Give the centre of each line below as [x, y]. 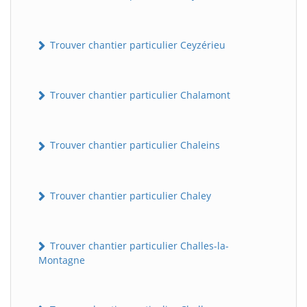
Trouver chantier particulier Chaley [129, 195]
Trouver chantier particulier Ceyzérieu [136, 45]
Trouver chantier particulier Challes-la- [138, 245]
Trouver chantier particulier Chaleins [134, 145]
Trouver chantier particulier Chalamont [139, 95]
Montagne [62, 260]
